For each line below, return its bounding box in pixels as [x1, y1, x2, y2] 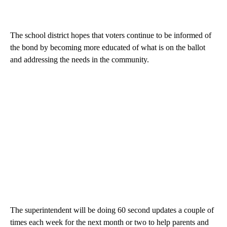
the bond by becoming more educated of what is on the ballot [10, 43, 205, 52]
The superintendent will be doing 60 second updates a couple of [10, 206, 214, 215]
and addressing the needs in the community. [10, 55, 149, 64]
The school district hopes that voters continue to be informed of [10, 31, 211, 40]
